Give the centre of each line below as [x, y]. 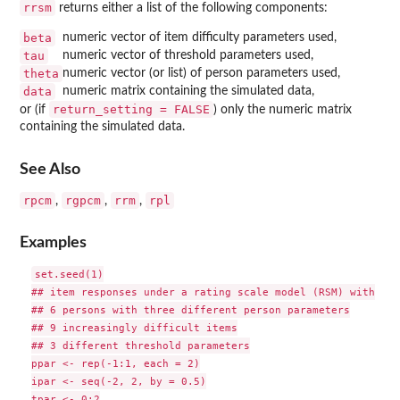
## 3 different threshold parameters [140, 346]
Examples [53, 243]
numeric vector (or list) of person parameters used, [201, 74]
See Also [50, 169]
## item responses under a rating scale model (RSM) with [203, 292]
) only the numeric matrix [283, 110]
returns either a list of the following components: [192, 8]
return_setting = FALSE [131, 110]
